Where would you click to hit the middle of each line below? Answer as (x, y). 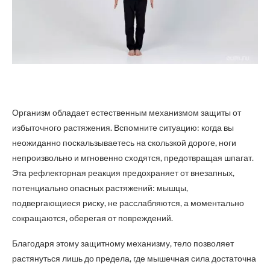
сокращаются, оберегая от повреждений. (93, 218)
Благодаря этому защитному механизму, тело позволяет (123, 243)
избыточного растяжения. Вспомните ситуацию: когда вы (123, 127)
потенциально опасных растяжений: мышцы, (100, 188)
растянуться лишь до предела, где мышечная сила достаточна (134, 258)
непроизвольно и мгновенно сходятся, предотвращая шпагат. (133, 158)
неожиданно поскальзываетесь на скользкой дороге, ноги (124, 143)
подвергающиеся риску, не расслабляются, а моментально (128, 203)
